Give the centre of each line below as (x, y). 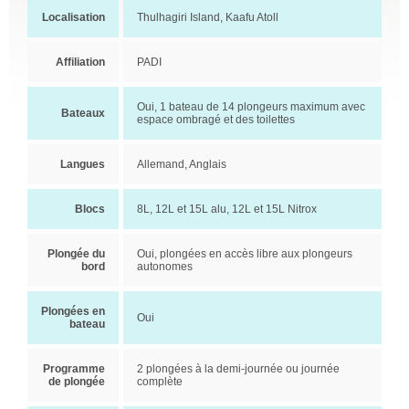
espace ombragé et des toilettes (216, 120)
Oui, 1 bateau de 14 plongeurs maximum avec (251, 107)
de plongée (77, 382)
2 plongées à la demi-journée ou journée (238, 369)
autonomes (165, 267)
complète (160, 382)
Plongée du (76, 254)
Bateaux (83, 113)
